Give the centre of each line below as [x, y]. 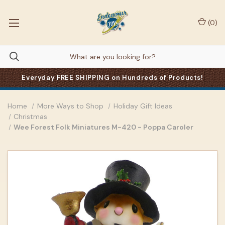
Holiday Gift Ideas [143, 106]
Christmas [31, 117]
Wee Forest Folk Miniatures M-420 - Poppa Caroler [104, 127]
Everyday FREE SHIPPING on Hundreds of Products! [113, 78]
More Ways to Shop [70, 106]
